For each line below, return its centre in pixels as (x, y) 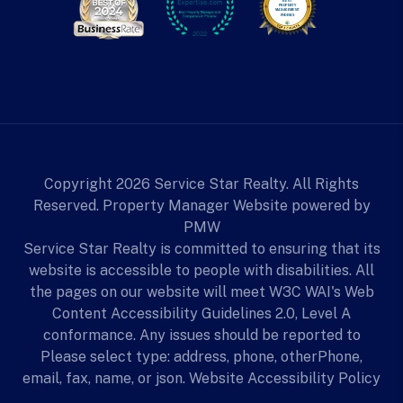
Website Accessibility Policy (285, 379)
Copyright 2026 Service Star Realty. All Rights (201, 184)
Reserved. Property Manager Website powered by (201, 206)
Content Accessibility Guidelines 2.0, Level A (201, 314)
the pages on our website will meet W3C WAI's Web (201, 292)
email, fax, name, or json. (106, 379)
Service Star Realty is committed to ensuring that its (201, 249)
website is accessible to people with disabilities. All (201, 271)
